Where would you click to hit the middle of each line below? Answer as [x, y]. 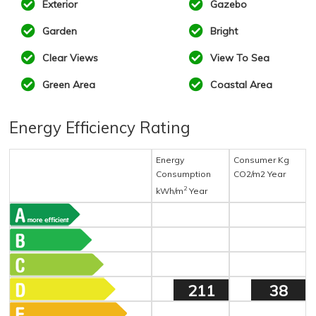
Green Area [68, 85]
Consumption [184, 174]
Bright [222, 31]
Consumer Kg [262, 160]
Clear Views [69, 58]
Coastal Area [239, 85]
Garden [59, 31]
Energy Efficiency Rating [100, 128]
